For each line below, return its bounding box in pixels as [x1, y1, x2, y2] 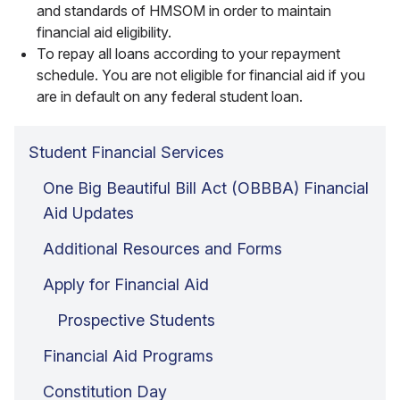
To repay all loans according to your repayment [37, 44, 340, 62]
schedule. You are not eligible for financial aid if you [37, 65, 365, 84]
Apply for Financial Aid [43, 274, 209, 294]
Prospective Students [57, 310, 215, 329]
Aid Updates [43, 203, 134, 222]
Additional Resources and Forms [43, 238, 282, 258]
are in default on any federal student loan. [37, 87, 303, 105]
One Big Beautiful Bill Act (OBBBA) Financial [43, 178, 369, 197]
